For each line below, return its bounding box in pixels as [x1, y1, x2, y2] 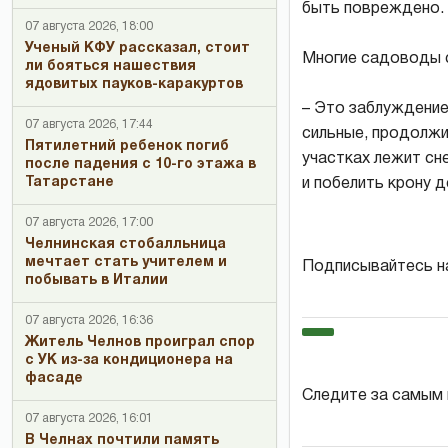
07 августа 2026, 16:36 [25, 315, 153, 326]
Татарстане [25, 176, 114, 189]
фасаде [25, 372, 83, 385]
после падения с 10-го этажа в [25, 158, 256, 171]
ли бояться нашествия [25, 60, 196, 73]
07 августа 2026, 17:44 [25, 119, 153, 130]
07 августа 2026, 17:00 [25, 217, 153, 228]
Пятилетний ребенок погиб [25, 140, 229, 153]
